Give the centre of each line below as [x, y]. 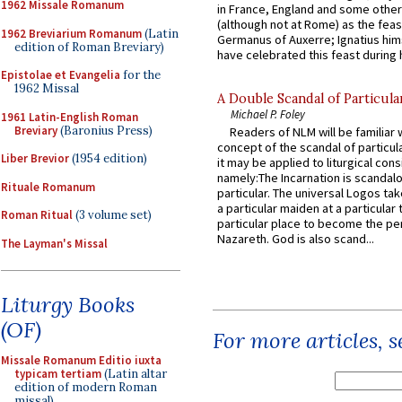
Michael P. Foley [268, 114]
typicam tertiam [58, 374]
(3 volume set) [112, 215]
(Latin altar [134, 374]
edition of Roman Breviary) [89, 47]
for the [140, 75]
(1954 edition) [108, 158]
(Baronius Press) [105, 130]
